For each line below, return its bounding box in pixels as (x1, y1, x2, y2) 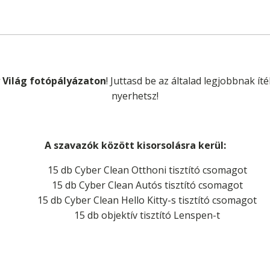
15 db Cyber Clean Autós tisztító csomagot (51, 178, 243, 192)
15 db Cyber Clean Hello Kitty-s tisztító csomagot (37, 193, 257, 207)
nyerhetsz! (111, 89, 159, 102)
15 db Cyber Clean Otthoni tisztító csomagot (47, 163, 247, 177)
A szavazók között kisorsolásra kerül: (44, 139, 226, 152)
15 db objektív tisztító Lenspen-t (74, 209, 220, 222)
